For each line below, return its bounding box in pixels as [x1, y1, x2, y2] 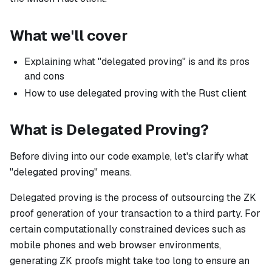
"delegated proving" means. [10, 166, 132, 179]
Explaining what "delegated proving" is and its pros [24, 55, 250, 69]
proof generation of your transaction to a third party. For [10, 207, 260, 220]
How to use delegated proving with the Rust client [24, 87, 246, 100]
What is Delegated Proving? [10, 120, 209, 140]
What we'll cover [10, 26, 127, 46]
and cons [24, 70, 64, 83]
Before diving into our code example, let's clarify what [10, 150, 248, 163]
